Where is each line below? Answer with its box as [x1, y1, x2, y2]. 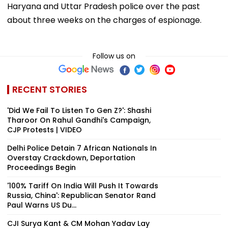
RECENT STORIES [12, 82, 87, 96]
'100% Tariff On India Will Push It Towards [7, 180, 158, 191]
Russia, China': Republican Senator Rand [7, 190, 156, 201]
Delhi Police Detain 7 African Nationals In [7, 142, 157, 153]
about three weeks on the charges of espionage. [7, 14, 202, 26]
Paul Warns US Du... [7, 199, 76, 210]
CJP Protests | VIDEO [7, 124, 82, 135]
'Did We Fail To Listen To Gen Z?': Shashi [7, 105, 151, 116]
